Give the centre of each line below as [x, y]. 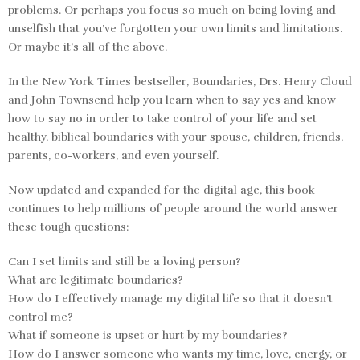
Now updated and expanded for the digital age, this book [162, 190]
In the [25, 81]
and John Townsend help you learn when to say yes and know [172, 100]
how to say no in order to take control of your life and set [162, 118]
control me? [41, 317]
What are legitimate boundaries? [96, 280]
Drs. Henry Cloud [304, 81]
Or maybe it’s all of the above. [88, 47]
